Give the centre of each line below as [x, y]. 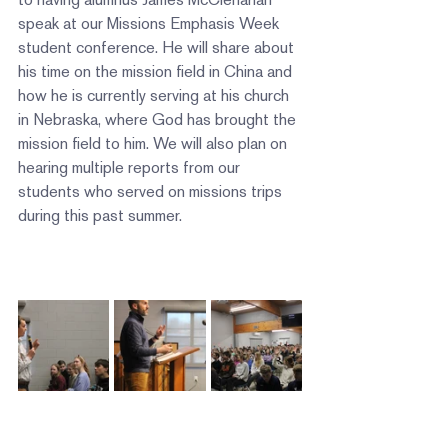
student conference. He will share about [158, 47]
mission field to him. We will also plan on [154, 143]
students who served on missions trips [152, 191]
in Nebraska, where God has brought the [159, 119]
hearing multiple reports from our [131, 167]
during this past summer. [100, 215]
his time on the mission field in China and [157, 71]
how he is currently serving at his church [155, 95]
